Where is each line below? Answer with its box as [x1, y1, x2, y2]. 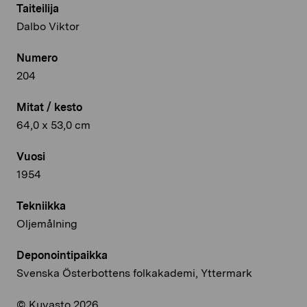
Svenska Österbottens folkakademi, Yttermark [16, 267, 252, 280]
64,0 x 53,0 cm [16, 119, 90, 132]
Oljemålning [16, 217, 77, 231]
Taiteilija [16, 2, 59, 16]
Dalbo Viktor [16, 20, 79, 34]
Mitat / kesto [16, 101, 82, 114]
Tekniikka [16, 199, 66, 213]
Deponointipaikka [16, 249, 108, 262]
